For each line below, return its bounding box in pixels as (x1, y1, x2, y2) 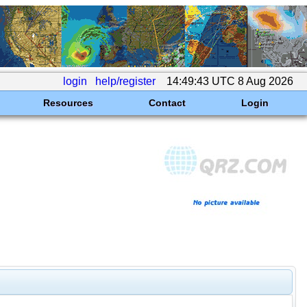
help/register (95, 75, 156, 87)
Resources (42, 97, 93, 108)
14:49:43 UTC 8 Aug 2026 (164, 75, 296, 87)
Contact (148, 97, 186, 108)
